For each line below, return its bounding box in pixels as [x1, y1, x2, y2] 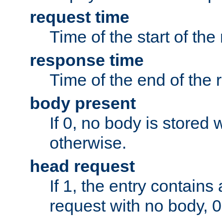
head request [30, 156, 135, 175]
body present [30, 93, 136, 112]
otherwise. [50, 133, 126, 152]
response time [30, 50, 144, 69]
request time [30, 7, 129, 26]
